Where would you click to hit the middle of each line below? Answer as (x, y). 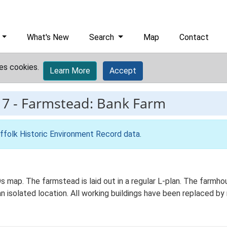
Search (103, 37)
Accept (123, 71)
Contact (194, 37)
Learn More (70, 71)
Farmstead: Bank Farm (93, 103)
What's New (48, 37)
